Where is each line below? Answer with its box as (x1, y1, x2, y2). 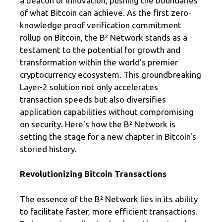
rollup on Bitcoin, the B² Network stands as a (20, 32, 187, 42)
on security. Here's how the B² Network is (20, 119, 175, 129)
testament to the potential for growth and (20, 45, 180, 55)
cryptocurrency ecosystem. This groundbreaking (20, 69, 201, 79)
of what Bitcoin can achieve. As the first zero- (20, 7, 191, 17)
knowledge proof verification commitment (20, 20, 181, 30)
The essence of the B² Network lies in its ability (20, 194, 198, 204)
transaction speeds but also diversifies (20, 94, 166, 104)
